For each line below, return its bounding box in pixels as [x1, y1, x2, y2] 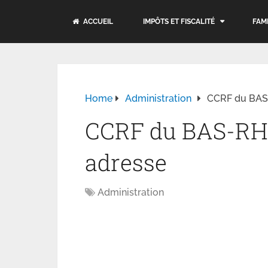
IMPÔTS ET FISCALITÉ [143, 17, 215, 26]
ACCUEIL [81, 17, 113, 26]
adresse [85, 147, 167, 177]
